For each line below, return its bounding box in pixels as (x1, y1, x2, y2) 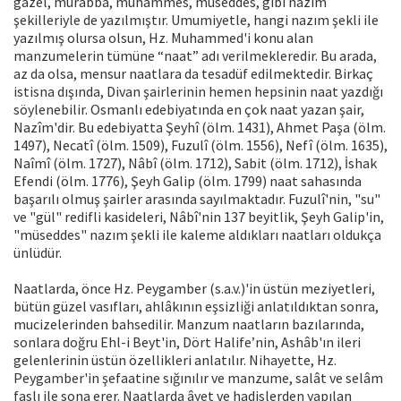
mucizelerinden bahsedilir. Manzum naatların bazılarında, (13, 315, 364, 334)
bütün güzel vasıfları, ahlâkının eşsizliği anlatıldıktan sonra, (13, 297, 379, 316)
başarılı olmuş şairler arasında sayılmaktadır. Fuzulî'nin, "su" (13, 190, 380, 209)
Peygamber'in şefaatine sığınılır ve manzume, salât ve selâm (13, 369, 383, 388)
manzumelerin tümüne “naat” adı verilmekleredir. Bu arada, (13, 47, 377, 65)
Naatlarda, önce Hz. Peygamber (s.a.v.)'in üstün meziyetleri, (13, 279, 375, 298)
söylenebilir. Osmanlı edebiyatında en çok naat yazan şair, (13, 100, 364, 119)
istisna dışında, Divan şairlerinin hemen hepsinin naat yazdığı (13, 82, 383, 101)
